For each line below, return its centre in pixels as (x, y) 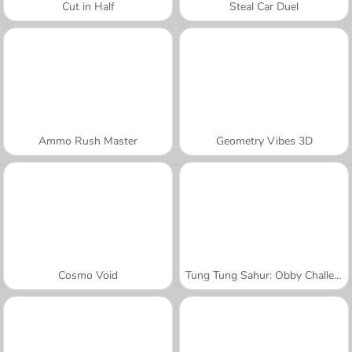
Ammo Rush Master (88, 141)
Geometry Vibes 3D (264, 141)
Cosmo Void (88, 275)
